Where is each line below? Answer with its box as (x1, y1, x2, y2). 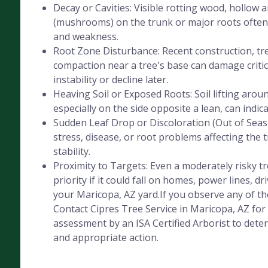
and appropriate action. (53, 231, 159, 244)
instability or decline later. (53, 73, 168, 86)
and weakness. (53, 30, 118, 43)
